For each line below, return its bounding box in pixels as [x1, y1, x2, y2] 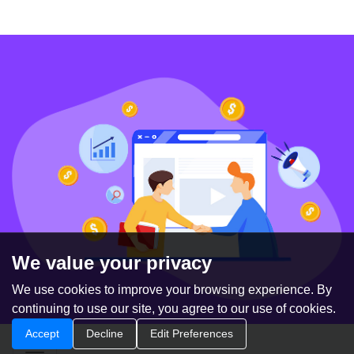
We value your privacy [12, 252, 212, 273]
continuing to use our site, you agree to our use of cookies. [12, 302, 336, 315]
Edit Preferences [150, 327, 233, 340]
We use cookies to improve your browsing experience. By [12, 283, 332, 296]
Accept [25, 327, 59, 340]
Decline [86, 327, 123, 340]
